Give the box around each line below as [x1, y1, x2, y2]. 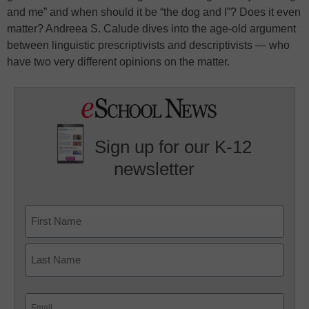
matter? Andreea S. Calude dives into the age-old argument [7, 23, 296, 35]
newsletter [114, 158, 195, 179]
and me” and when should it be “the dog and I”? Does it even [7, 6, 301, 19]
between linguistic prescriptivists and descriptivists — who [7, 39, 290, 52]
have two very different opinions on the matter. [7, 56, 230, 68]
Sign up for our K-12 [94, 137, 252, 158]
